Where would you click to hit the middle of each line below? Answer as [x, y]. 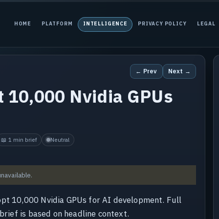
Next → [179, 71]
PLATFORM [57, 24]
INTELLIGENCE [105, 24]
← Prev [146, 71]
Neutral [60, 140]
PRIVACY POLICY [162, 24]
